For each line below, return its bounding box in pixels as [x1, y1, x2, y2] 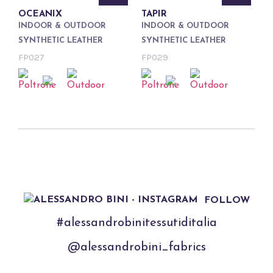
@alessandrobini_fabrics [67, 241, 206, 253]
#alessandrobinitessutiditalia [56, 216, 217, 229]
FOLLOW [204, 195, 250, 205]
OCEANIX [18, 10, 62, 19]
